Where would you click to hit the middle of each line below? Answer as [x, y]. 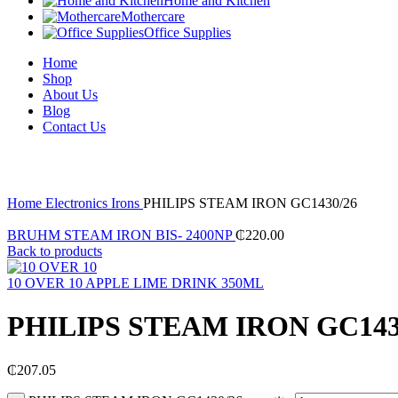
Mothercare [153, 16]
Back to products [55, 251]
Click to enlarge [52, 187]
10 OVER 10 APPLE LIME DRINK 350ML [135, 283]
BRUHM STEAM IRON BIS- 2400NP [121, 235]
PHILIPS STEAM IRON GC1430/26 [250, 203]
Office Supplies [187, 32]
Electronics [78, 203]
